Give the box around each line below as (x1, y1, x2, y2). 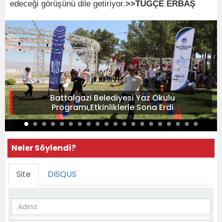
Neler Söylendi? (11, 142, 76, 154)
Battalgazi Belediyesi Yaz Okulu (50, 92, 175, 104)
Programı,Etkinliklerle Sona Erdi (51, 102, 173, 113)
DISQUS (48, 168, 76, 180)
